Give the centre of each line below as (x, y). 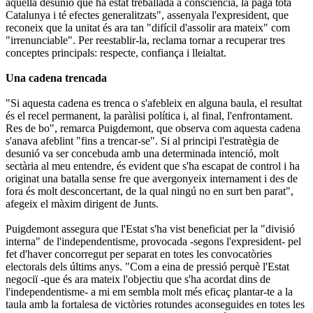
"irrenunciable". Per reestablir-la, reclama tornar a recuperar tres (145, 40)
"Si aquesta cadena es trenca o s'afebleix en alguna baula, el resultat (154, 103)
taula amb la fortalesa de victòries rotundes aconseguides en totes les (155, 304)
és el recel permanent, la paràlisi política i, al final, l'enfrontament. (149, 115)
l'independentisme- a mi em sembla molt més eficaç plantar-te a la (149, 291)
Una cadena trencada (56, 78)
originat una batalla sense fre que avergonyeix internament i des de (152, 178)
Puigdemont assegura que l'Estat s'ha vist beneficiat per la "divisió (150, 228)
